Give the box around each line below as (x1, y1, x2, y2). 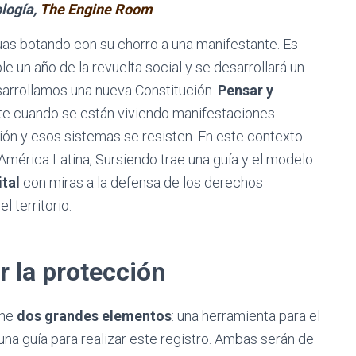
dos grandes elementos (17, 308, 172, 324)
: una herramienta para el (172, 308, 320, 324)
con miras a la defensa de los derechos (20, 174, 263, 191)
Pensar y (218, 82, 273, 99)
